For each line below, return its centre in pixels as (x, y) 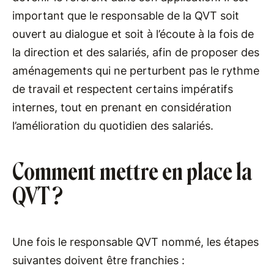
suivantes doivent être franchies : (100, 261)
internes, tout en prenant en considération (122, 108)
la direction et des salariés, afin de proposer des (136, 53)
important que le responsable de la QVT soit (126, 16)
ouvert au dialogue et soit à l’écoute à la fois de (133, 34)
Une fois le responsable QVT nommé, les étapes (135, 242)
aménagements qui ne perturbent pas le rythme (136, 71)
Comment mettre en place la (132, 172)
